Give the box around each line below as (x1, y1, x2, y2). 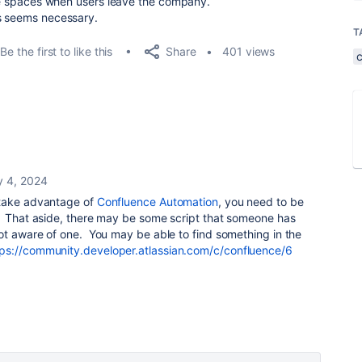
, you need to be (217, 195, 304, 208)
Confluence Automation (96, 195, 218, 208)
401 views (222, 44, 276, 58)
